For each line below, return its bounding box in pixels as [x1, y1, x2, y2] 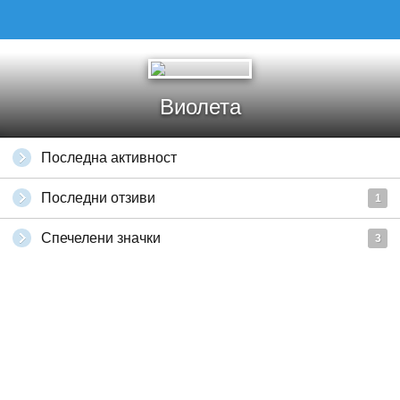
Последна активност [41, 150, 177, 165]
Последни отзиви [41, 190, 155, 205]
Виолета [159, 95, 241, 119]
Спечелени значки [41, 230, 161, 246]
